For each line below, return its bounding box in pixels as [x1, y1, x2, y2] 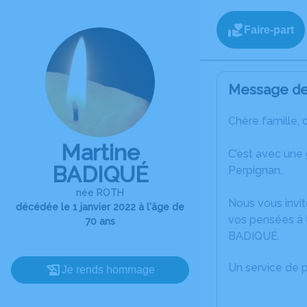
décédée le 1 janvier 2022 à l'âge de [16, 201, 184, 212]
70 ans [85, 216, 115, 227]
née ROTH [76, 187, 124, 198]
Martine [60, 140, 140, 165]
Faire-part [244, 23, 294, 36]
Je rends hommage [62, 264, 155, 275]
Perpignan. [228, 164, 282, 177]
